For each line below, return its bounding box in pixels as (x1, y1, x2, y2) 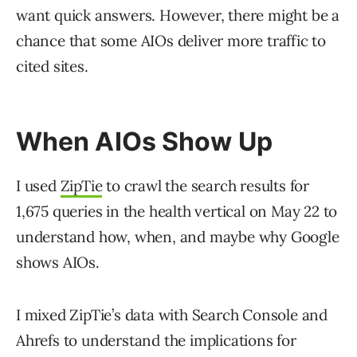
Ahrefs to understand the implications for (16, 331, 296, 351)
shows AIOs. (16, 253, 100, 273)
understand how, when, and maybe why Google (16, 227, 339, 247)
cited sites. (16, 57, 88, 76)
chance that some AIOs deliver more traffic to (16, 31, 326, 51)
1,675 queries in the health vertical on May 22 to (16, 202, 338, 222)
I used (16, 176, 61, 196)
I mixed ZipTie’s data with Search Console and (16, 305, 328, 325)
